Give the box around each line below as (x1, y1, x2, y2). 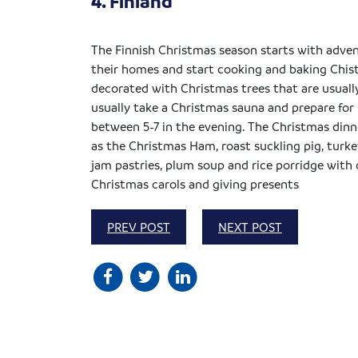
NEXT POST (218, 218, 282, 235)
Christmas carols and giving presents (91, 175, 299, 192)
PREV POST (107, 218, 170, 235)
